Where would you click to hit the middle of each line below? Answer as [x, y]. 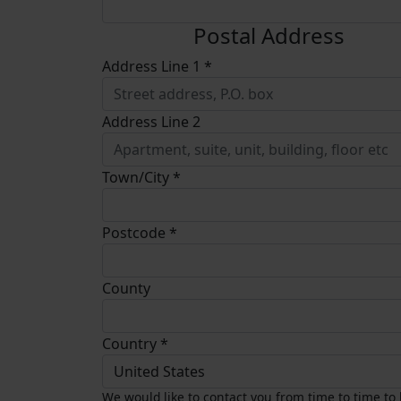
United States [159, 372]
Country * [135, 344]
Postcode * [140, 233]
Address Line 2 [151, 122]
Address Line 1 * [157, 67]
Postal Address [269, 36]
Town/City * [141, 178]
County [126, 289]
